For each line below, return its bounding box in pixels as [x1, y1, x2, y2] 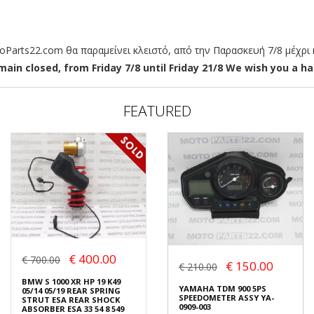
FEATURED [123, 101, 191, 121]
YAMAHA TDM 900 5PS [179, 283, 266, 294]
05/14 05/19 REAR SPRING [22, 285, 121, 296]
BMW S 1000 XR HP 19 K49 [22, 275, 121, 287]
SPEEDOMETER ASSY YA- [179, 292, 274, 303]
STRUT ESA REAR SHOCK [22, 294, 120, 305]
